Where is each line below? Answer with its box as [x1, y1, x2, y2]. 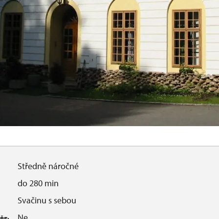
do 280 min [18, 177, 59, 189]
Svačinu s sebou [18, 195, 76, 206]
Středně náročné [18, 160, 79, 172]
